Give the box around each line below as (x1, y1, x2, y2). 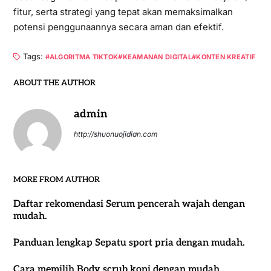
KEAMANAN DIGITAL (122, 53, 192, 61)
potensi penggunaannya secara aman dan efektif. (13, 21, 224, 33)
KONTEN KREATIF (196, 53, 256, 61)
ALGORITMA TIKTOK (49, 53, 119, 61)
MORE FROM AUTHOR (13, 175, 100, 184)
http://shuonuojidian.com (73, 129, 158, 139)
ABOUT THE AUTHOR (13, 78, 96, 88)
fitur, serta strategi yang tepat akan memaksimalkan (13, 6, 233, 18)
